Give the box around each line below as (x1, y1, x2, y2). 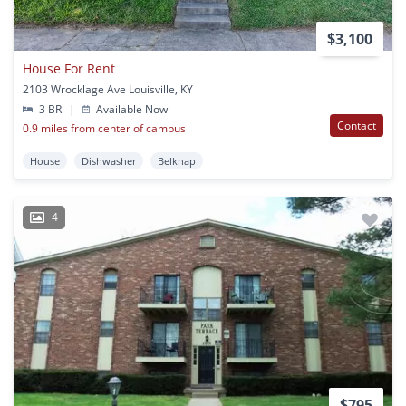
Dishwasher (82, 153, 136, 168)
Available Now (93, 101, 169, 117)
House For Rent (23, 59, 115, 77)
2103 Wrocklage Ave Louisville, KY (23, 81, 193, 97)
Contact (337, 117, 376, 133)
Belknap (158, 153, 196, 168)
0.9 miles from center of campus (23, 120, 186, 136)
